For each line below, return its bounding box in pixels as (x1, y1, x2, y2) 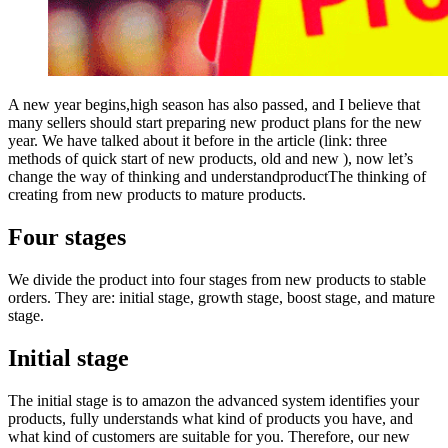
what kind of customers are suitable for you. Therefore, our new (8, 428, 410, 446)
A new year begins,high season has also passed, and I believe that (8, 96, 420, 114)
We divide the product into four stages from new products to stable (8, 271, 426, 289)
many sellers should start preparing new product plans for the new (8, 114, 422, 132)
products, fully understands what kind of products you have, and (8, 410, 413, 428)
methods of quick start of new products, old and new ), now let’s (8, 150, 413, 168)
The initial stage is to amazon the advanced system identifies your (8, 392, 419, 410)
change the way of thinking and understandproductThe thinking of (8, 168, 426, 186)
